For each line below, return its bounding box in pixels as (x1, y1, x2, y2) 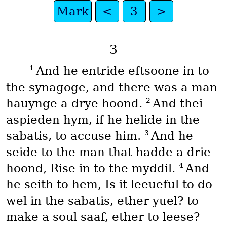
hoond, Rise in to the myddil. (6, 162, 179, 175)
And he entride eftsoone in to (35, 64, 209, 78)
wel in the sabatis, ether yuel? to (6, 194, 199, 208)
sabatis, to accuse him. (6, 129, 144, 143)
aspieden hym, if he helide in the (6, 113, 200, 127)
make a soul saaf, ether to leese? (6, 210, 200, 224)
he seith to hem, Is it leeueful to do (6, 178, 212, 192)
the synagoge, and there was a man (6, 81, 217, 94)
